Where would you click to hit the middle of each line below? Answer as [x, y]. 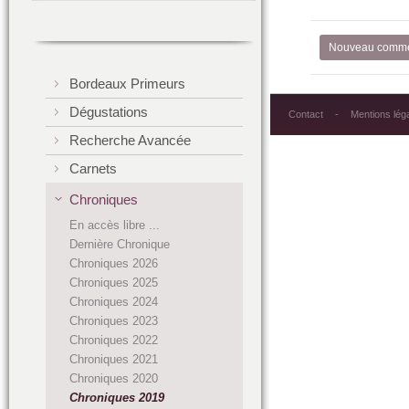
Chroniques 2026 [114, 263]
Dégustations [109, 112]
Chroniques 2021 [114, 359]
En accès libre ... [115, 225]
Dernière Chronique [120, 244]
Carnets [93, 168]
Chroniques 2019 [117, 398]
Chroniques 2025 [114, 283]
